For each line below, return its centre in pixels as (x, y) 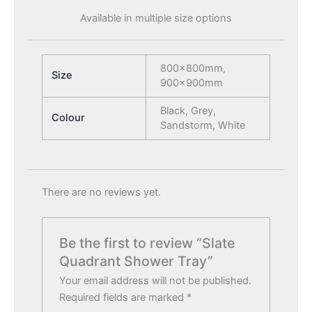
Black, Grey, (188, 110)
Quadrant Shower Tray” (136, 261)
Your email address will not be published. (156, 280)
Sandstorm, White (202, 125)
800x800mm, (193, 68)
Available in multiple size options (156, 18)
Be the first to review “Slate (147, 243)
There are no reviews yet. (101, 193)
